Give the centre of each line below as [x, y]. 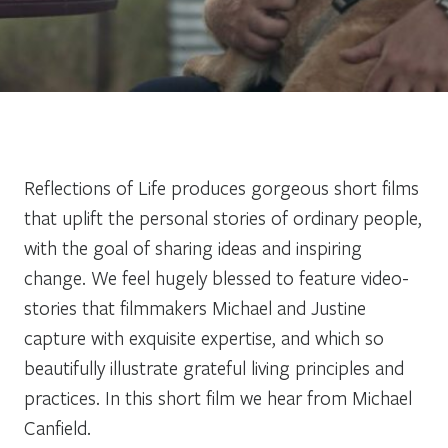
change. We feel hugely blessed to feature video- [216, 277]
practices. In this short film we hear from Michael [218, 397]
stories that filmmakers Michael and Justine [195, 307]
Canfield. [57, 427]
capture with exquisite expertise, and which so [204, 337]
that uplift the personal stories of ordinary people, [223, 217]
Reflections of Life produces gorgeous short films [221, 187]
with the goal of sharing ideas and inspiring [193, 247]
